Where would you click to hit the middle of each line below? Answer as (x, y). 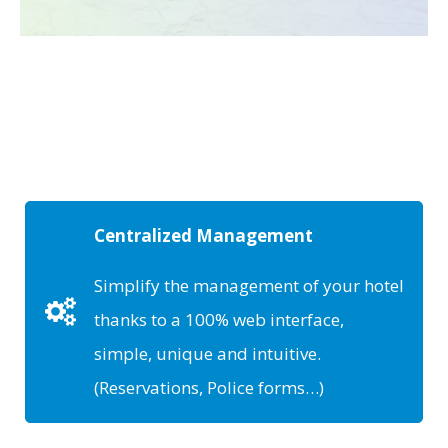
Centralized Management (203, 236)
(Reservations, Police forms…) (209, 388)
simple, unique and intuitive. (207, 354)
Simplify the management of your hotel (249, 286)
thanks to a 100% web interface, (219, 320)
